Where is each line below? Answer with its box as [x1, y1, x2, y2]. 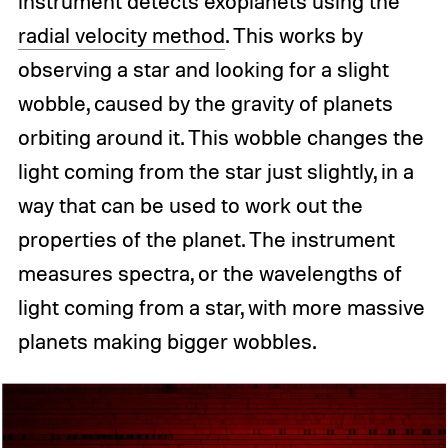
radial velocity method [17, 22, 225, 49]
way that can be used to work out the [17, 192, 363, 219]
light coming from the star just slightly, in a [17, 158, 414, 185]
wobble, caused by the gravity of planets [17, 90, 393, 117]
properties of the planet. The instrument [17, 226, 395, 253]
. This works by [224, 22, 363, 49]
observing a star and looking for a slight [17, 56, 389, 83]
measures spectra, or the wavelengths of [17, 260, 402, 287]
